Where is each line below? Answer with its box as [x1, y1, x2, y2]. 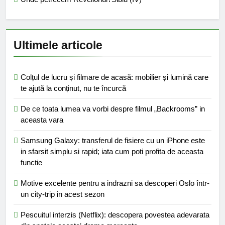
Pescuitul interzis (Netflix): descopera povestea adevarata [21, 210, 209, 219]
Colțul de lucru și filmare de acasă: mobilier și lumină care [21, 72, 208, 81]
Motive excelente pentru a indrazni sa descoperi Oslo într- [21, 178, 209, 187]
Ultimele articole [14, 38, 102, 52]
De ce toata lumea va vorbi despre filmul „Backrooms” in [21, 104, 205, 113]
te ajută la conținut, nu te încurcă [21, 83, 126, 92]
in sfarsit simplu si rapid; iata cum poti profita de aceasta [21, 147, 203, 156]
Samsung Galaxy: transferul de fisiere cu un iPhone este [21, 136, 205, 145]
